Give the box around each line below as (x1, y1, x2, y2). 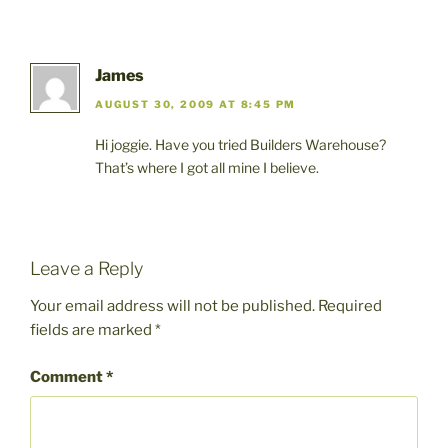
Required (318, 297, 382, 316)
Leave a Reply (30, 257, 143, 279)
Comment (30, 367, 106, 386)
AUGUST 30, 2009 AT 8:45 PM (95, 97, 297, 110)
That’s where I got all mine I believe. (95, 158, 319, 176)
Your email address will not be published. (30, 297, 315, 316)
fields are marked (30, 321, 155, 340)
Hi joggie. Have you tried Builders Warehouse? (95, 135, 386, 153)
